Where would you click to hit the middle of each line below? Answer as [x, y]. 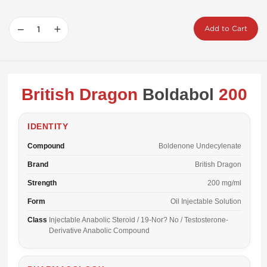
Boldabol [178, 94]
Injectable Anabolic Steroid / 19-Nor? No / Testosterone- [139, 220]
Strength [42, 183]
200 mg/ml [224, 183]
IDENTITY [48, 126]
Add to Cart [226, 29]
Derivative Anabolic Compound [99, 231]
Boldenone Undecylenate [200, 146]
